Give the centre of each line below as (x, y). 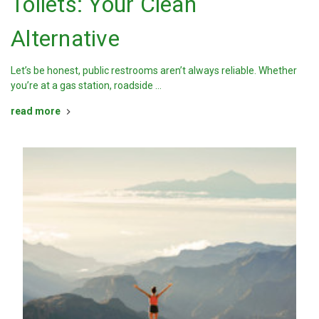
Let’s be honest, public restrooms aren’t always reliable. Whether (154, 71)
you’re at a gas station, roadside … (86, 86)
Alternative (65, 39)
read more (36, 111)
